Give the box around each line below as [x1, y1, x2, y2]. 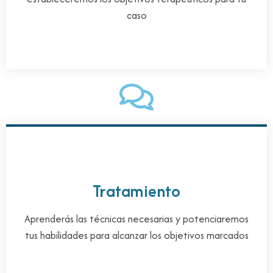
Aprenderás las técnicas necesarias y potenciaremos [24, 211, 249, 226]
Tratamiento [92, 179, 181, 203]
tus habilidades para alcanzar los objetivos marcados [24, 227, 249, 243]
